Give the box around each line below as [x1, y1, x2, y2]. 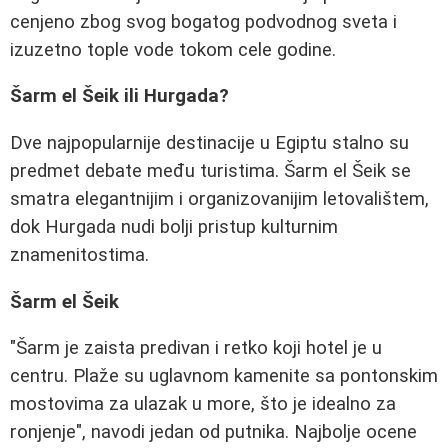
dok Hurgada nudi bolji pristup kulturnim [10, 216, 338, 239]
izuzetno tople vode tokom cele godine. [10, 38, 336, 61]
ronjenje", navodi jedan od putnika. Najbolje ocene [10, 421, 417, 444]
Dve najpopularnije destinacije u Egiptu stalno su [10, 132, 409, 155]
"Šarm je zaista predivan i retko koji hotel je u [10, 337, 382, 360]
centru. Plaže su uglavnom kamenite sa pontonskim [10, 365, 438, 388]
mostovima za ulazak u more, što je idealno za [10, 393, 396, 416]
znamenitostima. [10, 244, 149, 267]
